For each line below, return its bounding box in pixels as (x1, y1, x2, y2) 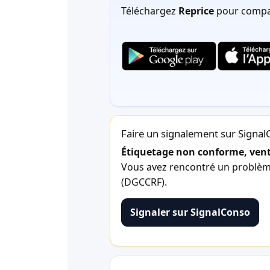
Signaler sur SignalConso (130, 205, 250, 219)
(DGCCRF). (121, 175, 167, 189)
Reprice (178, 4, 214, 18)
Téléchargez (121, 4, 178, 18)
